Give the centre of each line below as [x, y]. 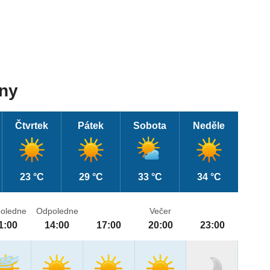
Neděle [209, 126]
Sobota [150, 126]
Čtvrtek [32, 126]
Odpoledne [57, 211]
